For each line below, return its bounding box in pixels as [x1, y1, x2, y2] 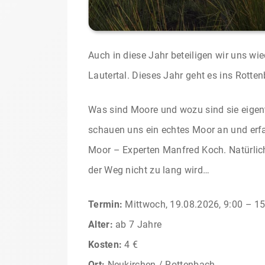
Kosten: [88, 238, 122, 250]
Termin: [88, 198, 123, 210]
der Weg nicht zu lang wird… [88, 164, 210, 176]
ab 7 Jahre [112, 218, 162, 230]
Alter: [88, 218, 113, 230]
